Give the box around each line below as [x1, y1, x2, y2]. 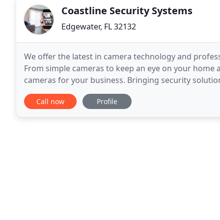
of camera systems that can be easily [24, 86, 161, 97]
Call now [36, 97, 64, 106]
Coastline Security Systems [61, 4, 192, 17]
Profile [97, 97, 117, 106]
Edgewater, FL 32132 [61, 21, 136, 32]
